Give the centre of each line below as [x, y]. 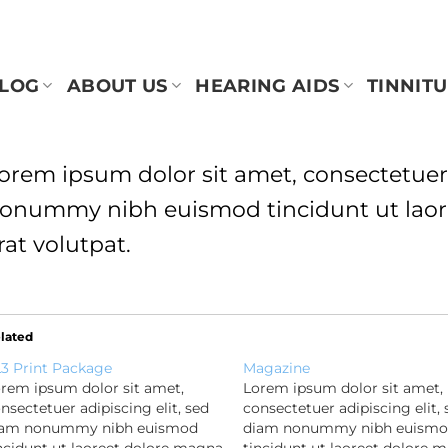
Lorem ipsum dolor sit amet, [343, 387]
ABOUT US [117, 85]
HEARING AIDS [267, 85]
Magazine [277, 367]
